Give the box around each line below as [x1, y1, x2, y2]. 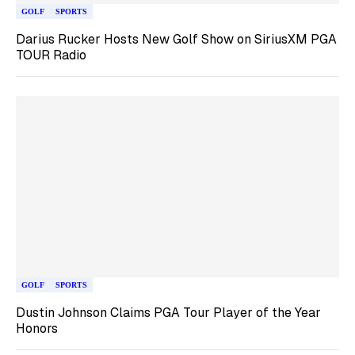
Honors [16, 320, 58, 337]
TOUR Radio [16, 46, 86, 63]
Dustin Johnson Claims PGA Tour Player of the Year [16, 304, 321, 321]
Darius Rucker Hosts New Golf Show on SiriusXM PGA [16, 30, 337, 48]
